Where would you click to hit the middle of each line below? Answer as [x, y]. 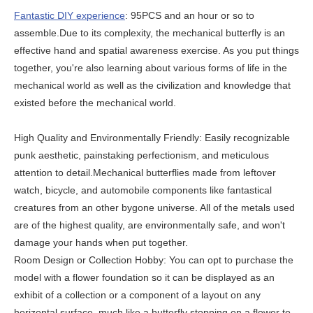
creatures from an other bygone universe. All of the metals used [154, 208]
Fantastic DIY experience [70, 15]
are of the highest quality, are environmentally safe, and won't [150, 225]
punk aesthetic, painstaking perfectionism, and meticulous [141, 155]
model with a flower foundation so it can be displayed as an [144, 277]
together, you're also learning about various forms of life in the [151, 68]
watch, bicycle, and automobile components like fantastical [143, 190]
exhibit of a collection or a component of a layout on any [137, 295]
